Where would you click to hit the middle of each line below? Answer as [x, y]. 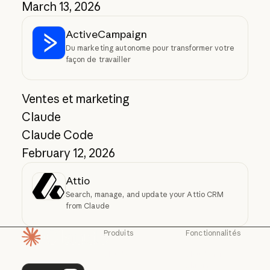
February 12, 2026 [68, 153]
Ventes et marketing [75, 99]
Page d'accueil [60, 255]
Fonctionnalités [213, 233]
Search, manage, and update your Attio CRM [145, 195]
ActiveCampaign [106, 34]
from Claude [87, 206]
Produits [118, 233]
